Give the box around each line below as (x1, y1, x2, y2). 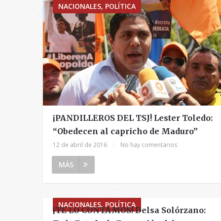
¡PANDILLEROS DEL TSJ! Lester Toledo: (53, 112, 213, 123)
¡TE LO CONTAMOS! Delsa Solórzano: (53, 205, 206, 215)
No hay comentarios (120, 140, 177, 149)
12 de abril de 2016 (53, 140, 107, 149)
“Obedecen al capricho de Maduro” (53, 126, 198, 136)
